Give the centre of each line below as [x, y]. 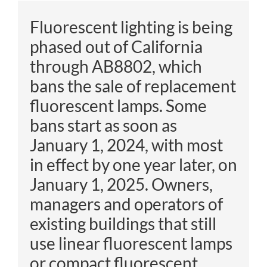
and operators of [162, 204]
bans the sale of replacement [133, 86]
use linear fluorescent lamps [131, 243]
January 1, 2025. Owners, [121, 184]
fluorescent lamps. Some [118, 105]
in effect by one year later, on [133, 164]
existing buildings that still [123, 223]
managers [65, 204]
